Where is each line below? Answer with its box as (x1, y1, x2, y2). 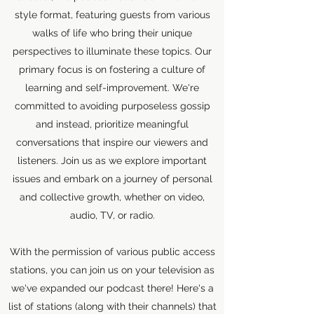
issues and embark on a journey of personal (12, 173, 212, 184)
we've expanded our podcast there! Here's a (11, 282, 214, 294)
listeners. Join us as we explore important (18, 155, 207, 166)
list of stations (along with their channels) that (8, 301, 217, 312)
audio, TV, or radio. (69, 210, 155, 221)
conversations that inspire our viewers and (16, 137, 208, 148)
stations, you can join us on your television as (10, 264, 214, 275)
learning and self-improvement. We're (25, 82, 199, 93)
